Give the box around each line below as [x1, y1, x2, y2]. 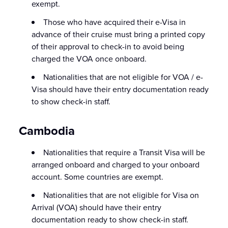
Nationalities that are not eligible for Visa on [43, 189, 199, 201]
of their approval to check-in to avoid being [32, 41, 185, 52]
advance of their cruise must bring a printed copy [32, 28, 206, 40]
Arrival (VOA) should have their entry [32, 202, 162, 213]
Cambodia [19, 122, 75, 139]
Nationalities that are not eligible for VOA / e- [43, 71, 204, 82]
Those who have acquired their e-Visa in [43, 16, 186, 27]
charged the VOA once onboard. [32, 53, 147, 64]
